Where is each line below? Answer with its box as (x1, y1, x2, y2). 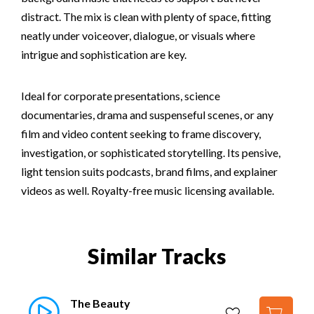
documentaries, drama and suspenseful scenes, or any (21, 107, 273, 121)
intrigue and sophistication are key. (21, 47, 186, 61)
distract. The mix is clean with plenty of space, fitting (21, 9, 271, 23)
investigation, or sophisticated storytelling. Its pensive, (21, 145, 280, 159)
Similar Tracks (88, 243, 226, 268)
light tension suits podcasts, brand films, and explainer (21, 164, 278, 178)
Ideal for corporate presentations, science (21, 88, 220, 102)
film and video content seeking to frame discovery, (21, 126, 261, 140)
